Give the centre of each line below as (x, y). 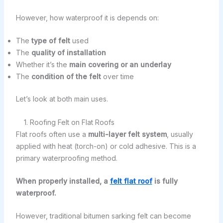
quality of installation (68, 53)
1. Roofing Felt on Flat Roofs (69, 122)
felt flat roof (131, 181)
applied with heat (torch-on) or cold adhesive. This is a (106, 146)
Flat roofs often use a (52, 134)
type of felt (51, 41)
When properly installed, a (63, 181)
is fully (165, 181)
